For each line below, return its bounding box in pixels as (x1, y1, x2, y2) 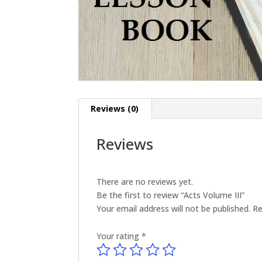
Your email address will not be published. (96, 202, 251, 214)
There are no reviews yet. (96, 175, 194, 187)
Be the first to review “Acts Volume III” (96, 189, 245, 201)
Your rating (96, 230, 142, 242)
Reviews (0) (91, 102, 139, 114)
